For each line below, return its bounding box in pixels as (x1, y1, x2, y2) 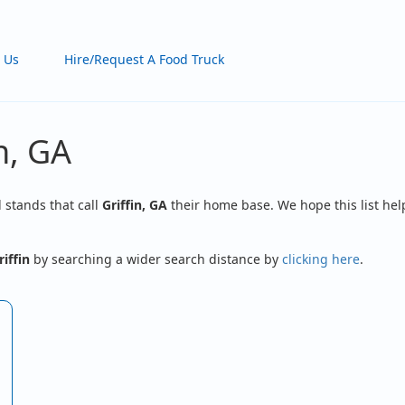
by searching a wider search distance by (30, 250, 282, 268)
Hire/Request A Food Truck (64, 51, 225, 68)
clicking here (282, 250, 360, 268)
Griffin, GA (102, 196, 167, 213)
